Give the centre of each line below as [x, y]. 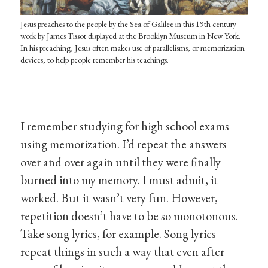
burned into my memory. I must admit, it [119, 180]
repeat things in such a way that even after [123, 252]
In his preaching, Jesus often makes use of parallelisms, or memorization [133, 48]
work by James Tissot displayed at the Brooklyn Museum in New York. [131, 36]
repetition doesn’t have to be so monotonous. [130, 216]
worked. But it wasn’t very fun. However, [119, 198]
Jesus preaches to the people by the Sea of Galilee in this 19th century [129, 24]
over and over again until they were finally [121, 162]
